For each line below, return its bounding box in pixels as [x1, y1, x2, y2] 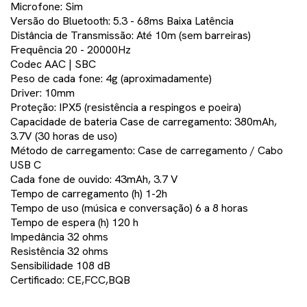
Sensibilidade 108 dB [10, 258, 110, 273]
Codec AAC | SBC [10, 57, 96, 72]
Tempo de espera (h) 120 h [10, 215, 138, 230]
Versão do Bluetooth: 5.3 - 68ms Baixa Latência [10, 14, 234, 29]
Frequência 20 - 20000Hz [10, 42, 131, 58]
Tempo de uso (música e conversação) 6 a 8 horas [10, 201, 248, 216]
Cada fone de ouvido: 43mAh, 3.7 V [10, 172, 178, 187]
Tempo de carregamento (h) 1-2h [10, 186, 167, 201]
